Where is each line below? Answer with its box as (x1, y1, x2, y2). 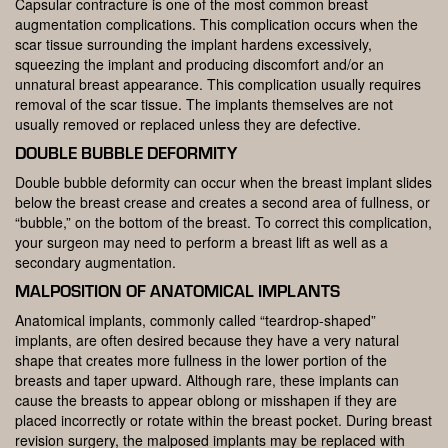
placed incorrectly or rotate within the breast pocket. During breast (15, 410, 432, 431)
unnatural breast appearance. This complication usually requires (15, 74, 421, 95)
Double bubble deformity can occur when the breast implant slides (15, 172, 432, 193)
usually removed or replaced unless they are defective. (15, 114, 361, 135)
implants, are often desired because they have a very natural (15, 330, 399, 351)
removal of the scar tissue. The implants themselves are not (15, 94, 393, 115)
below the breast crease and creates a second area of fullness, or (15, 192, 430, 213)
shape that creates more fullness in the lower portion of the (15, 350, 387, 371)
